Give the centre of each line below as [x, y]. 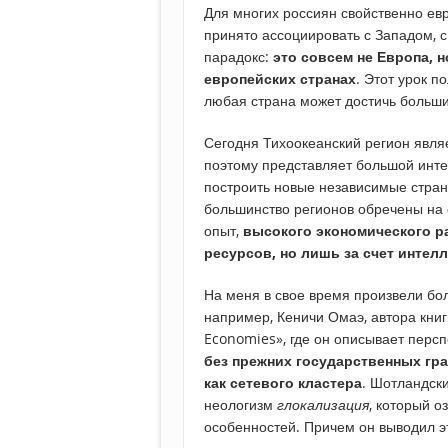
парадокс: [238, 57]
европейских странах [280, 79]
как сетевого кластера [283, 383]
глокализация [323, 405]
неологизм [240, 405]
